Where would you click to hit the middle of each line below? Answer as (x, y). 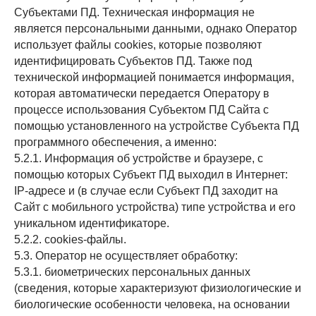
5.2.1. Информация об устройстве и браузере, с (139, 158)
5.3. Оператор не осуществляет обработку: (126, 256)
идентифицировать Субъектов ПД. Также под (133, 61)
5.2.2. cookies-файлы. (70, 239)
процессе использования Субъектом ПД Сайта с (141, 110)
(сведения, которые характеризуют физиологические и (158, 288)
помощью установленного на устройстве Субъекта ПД (157, 126)
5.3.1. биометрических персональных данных (132, 272)
